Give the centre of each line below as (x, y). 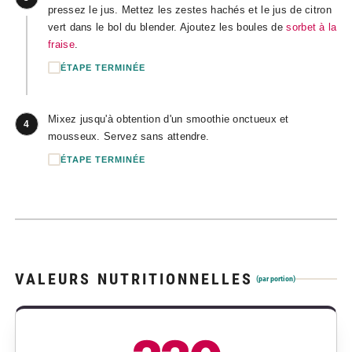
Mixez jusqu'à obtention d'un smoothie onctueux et (169, 119)
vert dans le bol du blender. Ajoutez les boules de (167, 27)
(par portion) (276, 278)
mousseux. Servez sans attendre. (129, 137)
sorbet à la (312, 27)
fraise (61, 45)
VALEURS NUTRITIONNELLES (134, 279)
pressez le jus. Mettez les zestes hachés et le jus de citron (190, 10)
